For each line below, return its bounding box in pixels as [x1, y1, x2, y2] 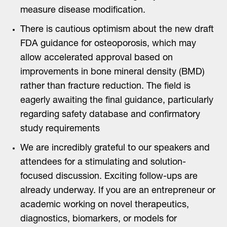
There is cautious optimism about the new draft [20, 25, 214, 34]
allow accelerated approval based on [20, 54, 173, 63]
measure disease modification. [20, 6, 145, 15]
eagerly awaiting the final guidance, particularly [20, 96, 213, 105]
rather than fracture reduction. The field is [20, 82, 191, 91]
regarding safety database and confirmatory [20, 110, 200, 120]
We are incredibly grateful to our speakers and [20, 144, 210, 153]
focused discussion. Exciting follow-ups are [20, 172, 198, 181]
